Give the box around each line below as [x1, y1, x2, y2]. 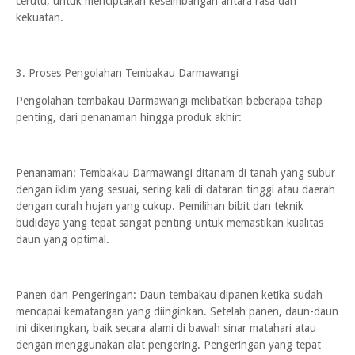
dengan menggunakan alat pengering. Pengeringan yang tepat [16, 338, 321, 351]
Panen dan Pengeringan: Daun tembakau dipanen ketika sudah [16, 288, 323, 301]
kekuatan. [16, 11, 63, 24]
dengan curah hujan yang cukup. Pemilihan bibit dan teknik [16, 200, 303, 212]
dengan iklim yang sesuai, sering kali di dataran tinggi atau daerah [16, 183, 335, 196]
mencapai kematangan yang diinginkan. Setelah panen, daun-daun [16, 305, 338, 318]
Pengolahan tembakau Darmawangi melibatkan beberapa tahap [16, 94, 323, 107]
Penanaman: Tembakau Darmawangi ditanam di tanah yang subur [16, 166, 335, 179]
